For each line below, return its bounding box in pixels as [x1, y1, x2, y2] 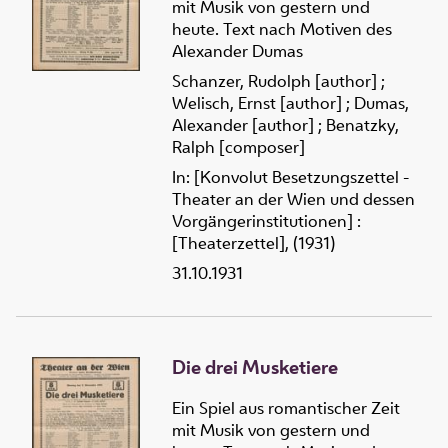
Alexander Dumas [172, 40, 303, 63]
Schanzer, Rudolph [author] [172, 70, 377, 93]
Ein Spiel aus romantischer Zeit [172, 396, 400, 419]
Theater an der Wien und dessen [172, 188, 415, 211]
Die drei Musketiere [172, 354, 338, 381]
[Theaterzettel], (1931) [172, 232, 335, 255]
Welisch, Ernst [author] [172, 92, 342, 115]
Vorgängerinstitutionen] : [172, 210, 361, 233]
